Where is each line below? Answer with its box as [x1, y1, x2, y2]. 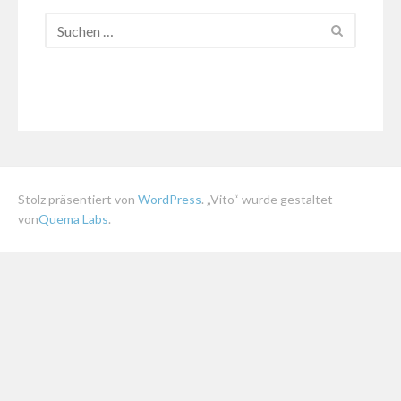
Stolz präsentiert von [18, 191, 138, 207]
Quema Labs [38, 210, 108, 226]
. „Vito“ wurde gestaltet [201, 191, 333, 207]
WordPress [138, 191, 201, 207]
